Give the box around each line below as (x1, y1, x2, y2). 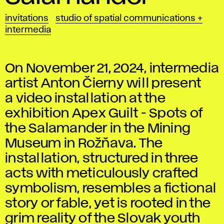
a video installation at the (5, 92, 165, 104)
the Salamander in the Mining (5, 122, 190, 134)
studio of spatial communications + (55, 14, 202, 22)
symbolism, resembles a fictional (5, 182, 216, 194)
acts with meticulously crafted (5, 167, 198, 179)
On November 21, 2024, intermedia (5, 62, 219, 74)
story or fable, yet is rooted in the (5, 197, 210, 209)
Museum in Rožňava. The (5, 137, 163, 149)
